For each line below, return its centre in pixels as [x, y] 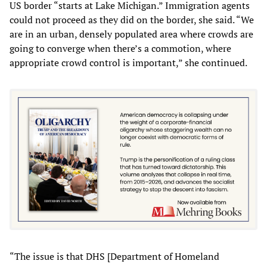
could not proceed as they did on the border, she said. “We [132, 19]
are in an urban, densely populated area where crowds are [131, 34]
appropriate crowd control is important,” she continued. [128, 62]
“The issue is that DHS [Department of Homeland [114, 257]
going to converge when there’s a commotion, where [120, 48]
